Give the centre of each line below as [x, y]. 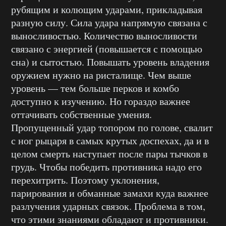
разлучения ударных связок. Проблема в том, [108, 206]
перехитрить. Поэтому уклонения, [85, 180]
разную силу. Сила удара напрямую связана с [109, 23]
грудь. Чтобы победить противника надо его [106, 167]
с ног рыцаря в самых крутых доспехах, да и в [110, 141]
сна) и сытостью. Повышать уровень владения [110, 62]
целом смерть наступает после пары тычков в [109, 154]
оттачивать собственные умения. [81, 115]
